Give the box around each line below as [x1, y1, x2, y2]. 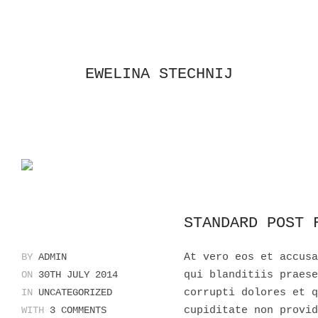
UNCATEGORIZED [38, 287, 112, 298]
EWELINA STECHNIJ [85, 65, 233, 83]
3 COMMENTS [50, 305, 106, 316]
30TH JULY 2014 [33, 269, 118, 280]
